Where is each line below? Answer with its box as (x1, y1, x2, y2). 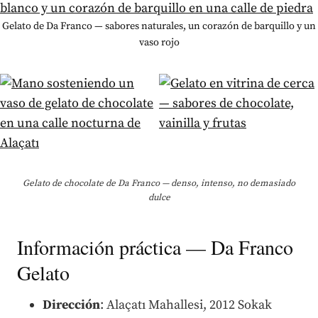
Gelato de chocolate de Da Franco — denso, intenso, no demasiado (23, 177, 295, 189)
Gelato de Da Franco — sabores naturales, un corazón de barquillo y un (2, 19, 316, 33)
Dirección (43, 296, 100, 313)
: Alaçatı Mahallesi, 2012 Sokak (100, 296, 272, 313)
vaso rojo (138, 35, 180, 49)
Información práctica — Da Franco (17, 233, 293, 261)
